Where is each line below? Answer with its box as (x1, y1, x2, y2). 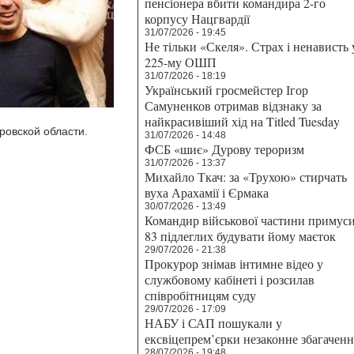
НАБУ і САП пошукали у (145, 314, 282, 331)
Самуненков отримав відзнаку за (145, 97, 322, 114)
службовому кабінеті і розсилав (145, 271, 314, 288)
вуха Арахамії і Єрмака (145, 184, 269, 201)
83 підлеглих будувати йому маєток (145, 228, 336, 244)
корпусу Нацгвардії (145, 10, 250, 27)
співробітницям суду (145, 287, 256, 303)
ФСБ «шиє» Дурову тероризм (145, 141, 304, 157)
